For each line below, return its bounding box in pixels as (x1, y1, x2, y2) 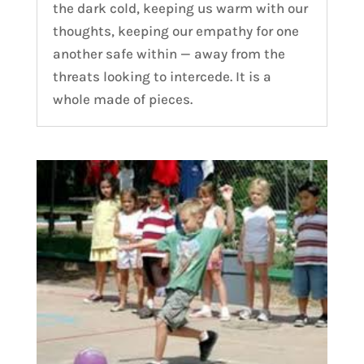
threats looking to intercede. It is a (52, 68, 271, 85)
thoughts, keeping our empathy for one (52, 23, 299, 40)
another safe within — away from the (52, 45, 285, 63)
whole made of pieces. (52, 91, 193, 108)
